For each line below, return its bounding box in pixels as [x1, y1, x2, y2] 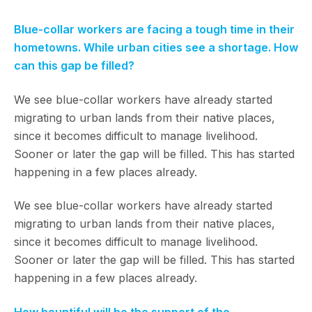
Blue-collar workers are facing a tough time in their [14, 22, 295, 37]
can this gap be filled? [14, 58, 134, 73]
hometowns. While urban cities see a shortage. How [14, 40, 298, 55]
